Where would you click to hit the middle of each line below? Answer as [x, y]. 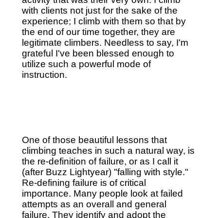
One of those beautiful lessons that [94, 140]
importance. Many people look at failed [102, 193]
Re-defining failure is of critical [84, 182]
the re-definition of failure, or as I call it [100, 161]
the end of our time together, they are [98, 32]
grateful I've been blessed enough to [98, 54]
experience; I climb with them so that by [104, 21]
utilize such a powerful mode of [86, 64]
